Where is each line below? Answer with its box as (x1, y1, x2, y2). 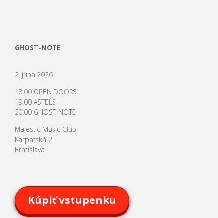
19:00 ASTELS (14, 97, 56, 107)
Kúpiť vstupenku (28, 193, 117, 207)
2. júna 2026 (14, 70, 53, 80)
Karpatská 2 (14, 135, 52, 145)
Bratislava (14, 145, 45, 155)
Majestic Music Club (14, 125, 76, 134)
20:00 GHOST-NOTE (14, 108, 76, 117)
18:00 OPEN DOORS (14, 87, 77, 97)
